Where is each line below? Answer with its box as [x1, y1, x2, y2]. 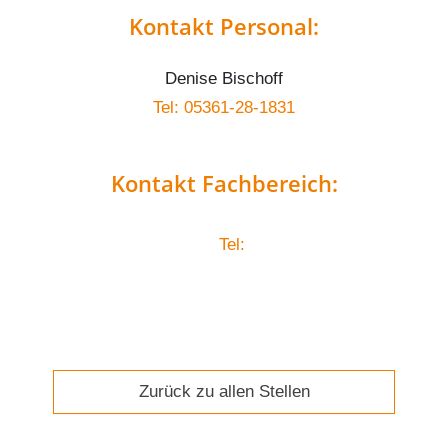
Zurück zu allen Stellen [138, 382, 310, 402]
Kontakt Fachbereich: [110, 167, 338, 198]
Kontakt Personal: [129, 10, 319, 41]
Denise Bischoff [165, 69, 283, 89]
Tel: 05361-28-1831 [153, 97, 295, 117]
